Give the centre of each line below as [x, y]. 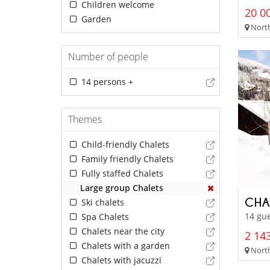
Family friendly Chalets [126, 159]
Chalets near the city [121, 231]
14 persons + [106, 82]
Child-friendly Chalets [124, 145]
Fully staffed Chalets [121, 174]
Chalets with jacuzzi [120, 260]
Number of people [108, 57]
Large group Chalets [122, 188]
